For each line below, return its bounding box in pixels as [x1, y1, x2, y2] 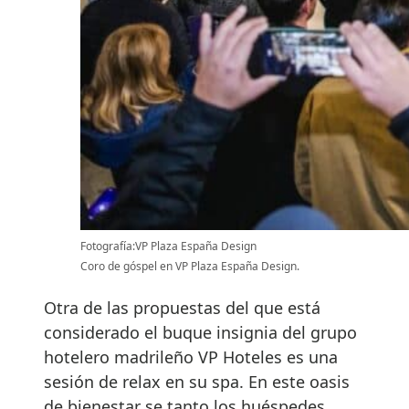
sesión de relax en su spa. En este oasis [44, 371, 350, 393]
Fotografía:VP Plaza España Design [80, 238, 257, 255]
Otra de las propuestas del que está [44, 297, 320, 320]
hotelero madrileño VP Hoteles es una [44, 346, 338, 369]
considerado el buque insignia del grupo [44, 321, 357, 344]
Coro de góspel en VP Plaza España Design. [80, 258, 299, 275]
